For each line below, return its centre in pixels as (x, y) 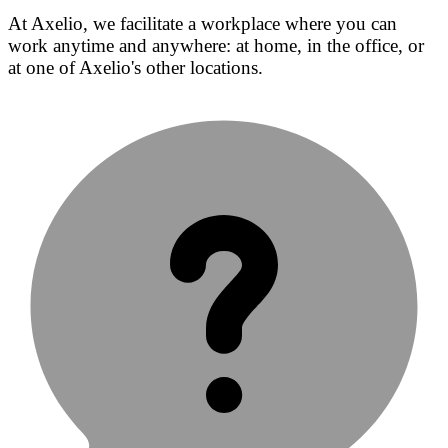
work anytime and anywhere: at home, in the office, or (216, 46)
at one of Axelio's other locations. (135, 68)
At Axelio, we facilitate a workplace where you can (202, 24)
